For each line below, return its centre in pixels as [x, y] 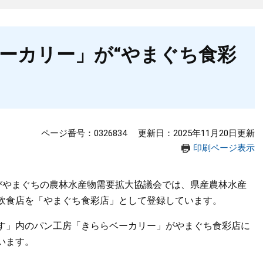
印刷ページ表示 [224, 148]
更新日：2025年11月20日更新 [196, 133]
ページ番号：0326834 [84, 133]
